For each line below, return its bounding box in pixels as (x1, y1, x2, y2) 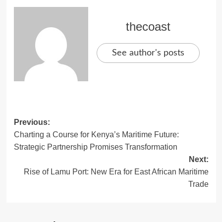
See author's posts (112, 48, 184, 57)
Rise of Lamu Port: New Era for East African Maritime (23, 167, 209, 176)
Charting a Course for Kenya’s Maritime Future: (13, 130, 179, 139)
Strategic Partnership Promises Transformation (13, 142, 177, 151)
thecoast (126, 19, 170, 33)
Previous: (13, 117, 50, 126)
